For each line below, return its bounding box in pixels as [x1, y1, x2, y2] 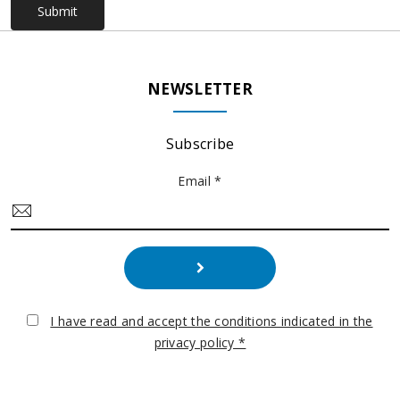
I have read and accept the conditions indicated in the [50, 312, 373, 329]
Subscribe [165, 133, 235, 154]
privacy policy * [154, 333, 246, 351]
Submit [37, 2, 78, 20]
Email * [178, 171, 222, 189]
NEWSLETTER [147, 78, 253, 99]
